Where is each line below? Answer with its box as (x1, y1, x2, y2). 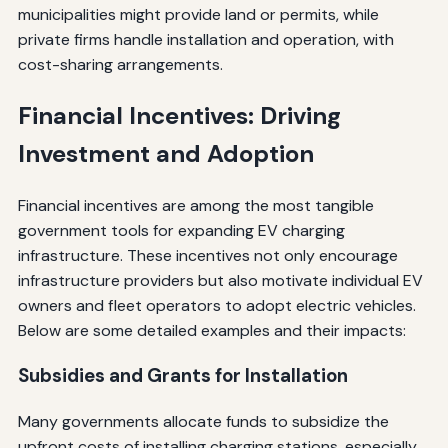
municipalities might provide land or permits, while (17, 3, 379, 25)
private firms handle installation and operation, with (17, 28, 394, 50)
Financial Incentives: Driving (17, 99, 341, 131)
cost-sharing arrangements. (17, 53, 223, 75)
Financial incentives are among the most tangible (17, 194, 374, 216)
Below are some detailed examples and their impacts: (17, 319, 406, 341)
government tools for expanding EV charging (17, 219, 345, 241)
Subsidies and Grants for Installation (17, 363, 348, 389)
